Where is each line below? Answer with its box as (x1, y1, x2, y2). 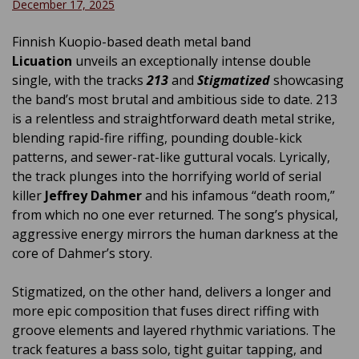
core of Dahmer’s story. (12, 244, 152, 262)
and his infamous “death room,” (142, 187, 335, 204)
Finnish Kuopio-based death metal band (12, 33, 251, 50)
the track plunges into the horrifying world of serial (12, 167, 321, 185)
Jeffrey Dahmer (45, 187, 142, 204)
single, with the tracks (12, 71, 143, 89)
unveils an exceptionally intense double (75, 52, 311, 70)
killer (12, 187, 45, 204)
